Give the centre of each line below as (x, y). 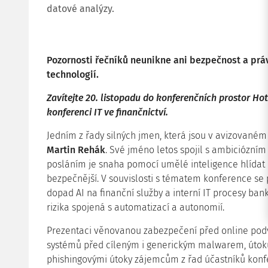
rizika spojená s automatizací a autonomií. (135, 207)
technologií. (73, 74)
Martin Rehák (76, 150)
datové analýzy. (80, 9)
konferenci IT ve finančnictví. (107, 112)
